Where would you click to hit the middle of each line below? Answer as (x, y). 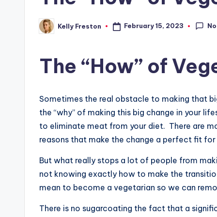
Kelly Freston (79, 26)
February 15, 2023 (154, 26)
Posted (51, 29)
